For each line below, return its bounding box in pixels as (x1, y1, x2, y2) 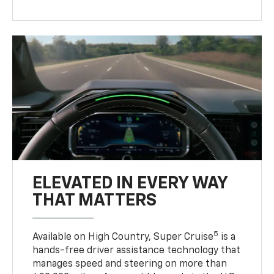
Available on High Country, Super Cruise (32, 232, 214, 242)
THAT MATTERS (32, 191, 157, 209)
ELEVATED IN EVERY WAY (32, 174, 228, 192)
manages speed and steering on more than (32, 259, 228, 269)
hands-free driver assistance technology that (32, 245, 241, 256)
